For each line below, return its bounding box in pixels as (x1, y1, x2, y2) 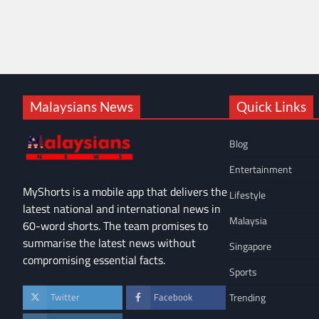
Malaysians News (30, 98, 133, 115)
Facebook (154, 291, 192, 305)
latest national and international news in (23, 200, 221, 218)
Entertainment (229, 161, 292, 177)
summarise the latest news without (23, 234, 196, 252)
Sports (229, 263, 257, 280)
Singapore (229, 238, 271, 254)
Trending (229, 289, 266, 305)
